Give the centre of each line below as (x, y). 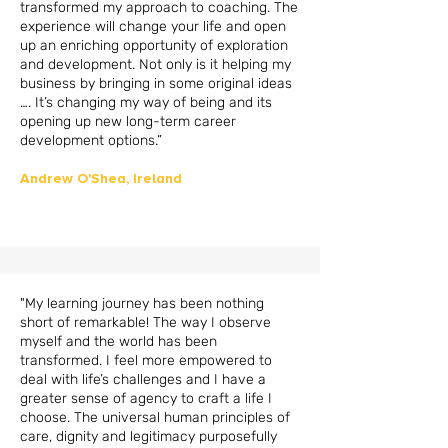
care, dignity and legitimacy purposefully (148, 436)
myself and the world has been (118, 341)
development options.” (93, 140)
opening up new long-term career (128, 121)
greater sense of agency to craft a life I (146, 398)
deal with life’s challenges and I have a (143, 379)
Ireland (165, 178)
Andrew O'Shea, (76, 178)
